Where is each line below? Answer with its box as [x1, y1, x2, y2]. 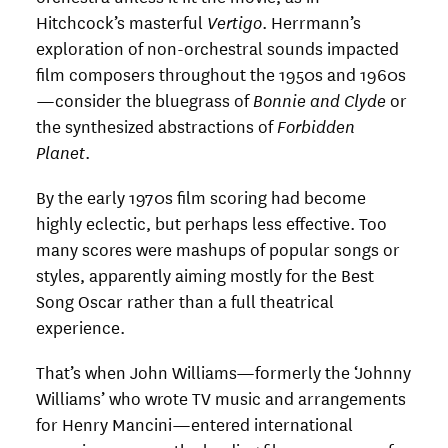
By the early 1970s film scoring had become [36, 184, 366, 210]
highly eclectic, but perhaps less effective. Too [36, 210, 387, 236]
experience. [36, 314, 125, 340]
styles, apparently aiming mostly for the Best [36, 262, 374, 288]
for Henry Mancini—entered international [36, 411, 353, 437]
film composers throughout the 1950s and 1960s [36, 61, 406, 87]
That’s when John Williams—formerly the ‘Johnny [36, 359, 411, 385]
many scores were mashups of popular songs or [36, 236, 400, 262]
